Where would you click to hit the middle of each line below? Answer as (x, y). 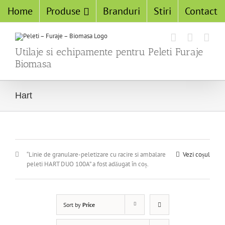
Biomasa (33, 64)
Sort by (73, 205)
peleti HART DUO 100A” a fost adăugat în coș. (88, 164)
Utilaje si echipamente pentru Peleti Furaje (109, 52)
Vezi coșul (196, 154)
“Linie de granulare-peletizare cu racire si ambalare (96, 154)
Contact (201, 11)
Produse (63, 11)
